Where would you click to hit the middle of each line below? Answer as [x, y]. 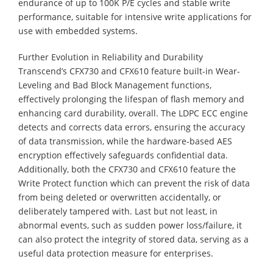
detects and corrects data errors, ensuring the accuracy [132, 127]
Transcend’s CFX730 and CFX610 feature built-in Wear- [129, 71]
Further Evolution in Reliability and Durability [111, 57]
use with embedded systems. [78, 30]
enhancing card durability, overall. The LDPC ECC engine [133, 113]
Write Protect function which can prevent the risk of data [134, 183]
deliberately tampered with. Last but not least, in [118, 211]
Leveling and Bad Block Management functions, [115, 85]
